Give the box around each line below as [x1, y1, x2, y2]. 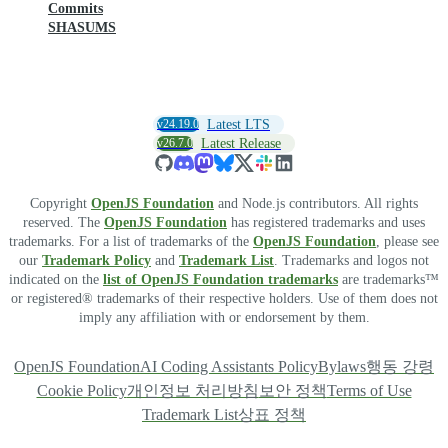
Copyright [30, 196, 91, 212]
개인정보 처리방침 [126, 382, 259, 400]
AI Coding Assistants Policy [140, 358, 318, 376]
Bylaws [318, 358, 366, 376]
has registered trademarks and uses [227, 215, 425, 231]
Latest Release [201, 136, 281, 152]
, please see [376, 234, 439, 250]
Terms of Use [326, 382, 412, 400]
